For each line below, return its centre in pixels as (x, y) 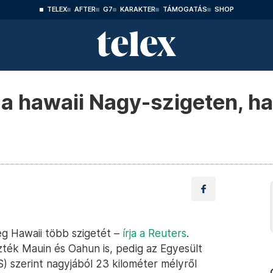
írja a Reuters (154, 233)
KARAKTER (137, 9)
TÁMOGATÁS (185, 9)
